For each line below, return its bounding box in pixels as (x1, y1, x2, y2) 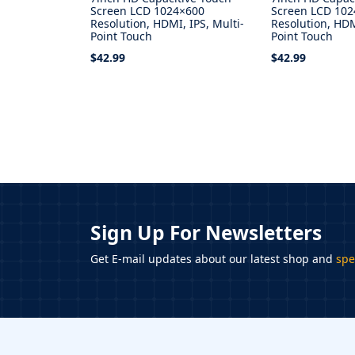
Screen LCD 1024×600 (90, 3, 204, 18)
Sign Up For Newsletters (90, 219, 322, 246)
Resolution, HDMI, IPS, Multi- (90, 16, 244, 31)
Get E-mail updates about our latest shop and (90, 251, 336, 266)
